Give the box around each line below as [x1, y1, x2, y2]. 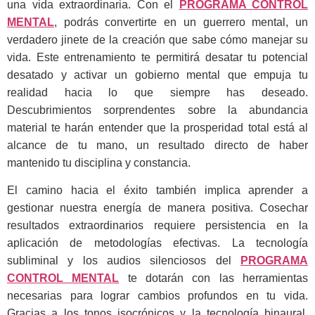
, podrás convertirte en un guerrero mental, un [54, 15, 308, 28]
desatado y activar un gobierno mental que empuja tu [7, 68, 308, 81]
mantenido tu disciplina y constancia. [7, 156, 191, 169]
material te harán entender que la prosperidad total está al [7, 121, 308, 134]
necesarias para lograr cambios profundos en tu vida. [7, 290, 308, 302]
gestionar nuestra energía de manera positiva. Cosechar [7, 202, 308, 214]
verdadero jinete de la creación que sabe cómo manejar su [7, 33, 308, 46]
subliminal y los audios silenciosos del [7, 255, 240, 267]
